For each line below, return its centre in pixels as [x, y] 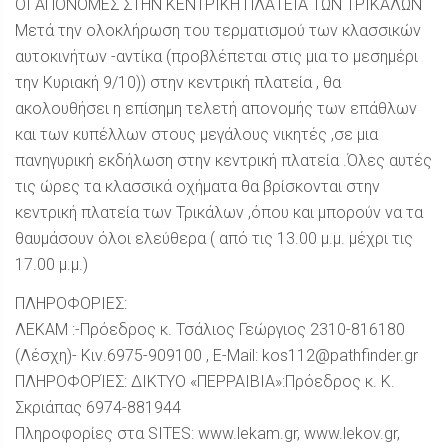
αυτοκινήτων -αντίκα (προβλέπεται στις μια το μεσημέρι [216, 56]
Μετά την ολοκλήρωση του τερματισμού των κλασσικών [218, 30]
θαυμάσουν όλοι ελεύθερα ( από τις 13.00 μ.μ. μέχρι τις [214, 238]
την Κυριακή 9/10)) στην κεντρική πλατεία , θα [178, 82]
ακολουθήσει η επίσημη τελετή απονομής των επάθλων [216, 108]
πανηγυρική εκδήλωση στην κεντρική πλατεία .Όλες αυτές [223, 160]
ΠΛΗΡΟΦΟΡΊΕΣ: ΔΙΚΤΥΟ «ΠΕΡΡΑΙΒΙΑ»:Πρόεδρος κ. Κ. [205, 381]
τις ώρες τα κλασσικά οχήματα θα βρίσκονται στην [197, 186]
